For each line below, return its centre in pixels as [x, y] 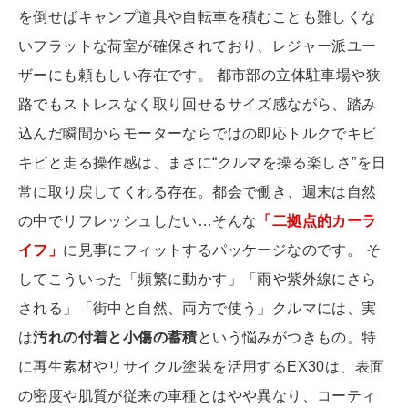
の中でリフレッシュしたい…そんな [138, 221]
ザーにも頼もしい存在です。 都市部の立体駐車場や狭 [199, 76]
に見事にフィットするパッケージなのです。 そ [222, 250]
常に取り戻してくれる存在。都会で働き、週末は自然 [198, 192]
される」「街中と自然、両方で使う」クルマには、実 [198, 309]
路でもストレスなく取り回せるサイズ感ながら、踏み [198, 105]
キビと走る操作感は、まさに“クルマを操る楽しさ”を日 [203, 163]
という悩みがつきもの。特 [287, 338]
